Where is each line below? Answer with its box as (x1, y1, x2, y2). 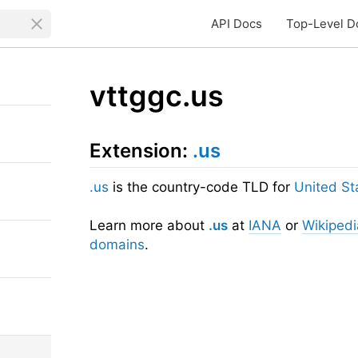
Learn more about (89, 217, 209, 233)
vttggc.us (89, 78, 224, 113)
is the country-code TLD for (109, 179, 294, 195)
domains (89, 237, 145, 253)
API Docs (211, 16, 262, 31)
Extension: (89, 139, 193, 162)
